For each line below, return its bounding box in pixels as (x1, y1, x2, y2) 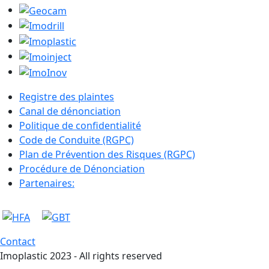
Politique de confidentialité (19, 118, 141, 132)
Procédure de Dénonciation (19, 162, 145, 175)
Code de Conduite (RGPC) (19, 133, 134, 147)
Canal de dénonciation (19, 104, 121, 118)
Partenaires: (19, 176, 74, 190)
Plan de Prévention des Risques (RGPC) (19, 147, 195, 161)
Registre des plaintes (19, 89, 114, 103)
